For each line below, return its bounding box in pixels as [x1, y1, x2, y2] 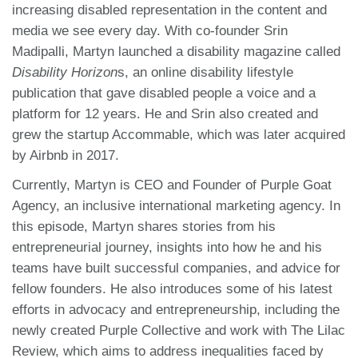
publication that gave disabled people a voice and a [12, 85, 316, 101]
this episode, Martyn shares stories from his [12, 218, 276, 234]
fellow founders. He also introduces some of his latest [12, 280, 332, 296]
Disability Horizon [12, 64, 117, 80]
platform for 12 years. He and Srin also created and [12, 105, 318, 121]
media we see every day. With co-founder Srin [12, 22, 288, 38]
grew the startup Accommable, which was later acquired [12, 126, 345, 142]
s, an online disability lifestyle [117, 64, 293, 80]
